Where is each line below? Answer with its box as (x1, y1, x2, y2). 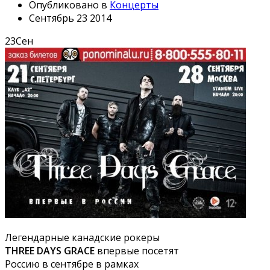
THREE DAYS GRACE (5, 244, 95, 258)
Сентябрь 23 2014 (29, 11, 111, 25)
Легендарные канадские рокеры (5, 231, 160, 245)
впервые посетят (95, 244, 179, 258)
